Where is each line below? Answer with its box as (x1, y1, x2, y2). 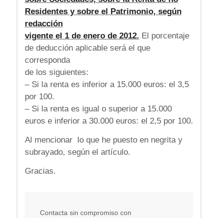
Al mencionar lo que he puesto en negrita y (24, 135, 182, 145)
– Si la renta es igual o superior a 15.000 (24, 104, 172, 113)
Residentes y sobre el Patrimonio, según (24, 6, 182, 16)
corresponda (24, 55, 70, 65)
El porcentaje (139, 31, 189, 40)
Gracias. (24, 166, 56, 176)
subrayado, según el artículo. (24, 147, 130, 157)
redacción (24, 18, 63, 28)
